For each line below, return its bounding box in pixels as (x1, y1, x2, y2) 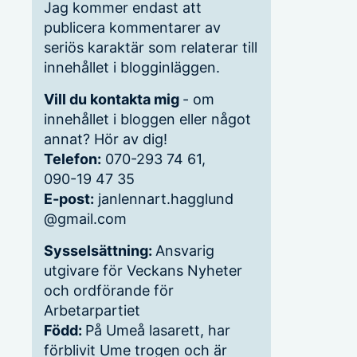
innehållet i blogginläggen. (44, 59, 220, 76)
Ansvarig (155, 242, 214, 260)
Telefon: (44, 151, 101, 168)
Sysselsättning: (44, 242, 155, 260)
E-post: (44, 190, 94, 208)
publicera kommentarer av (44, 19, 221, 37)
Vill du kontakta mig (44, 91, 182, 108)
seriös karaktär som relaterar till (44, 39, 257, 57)
